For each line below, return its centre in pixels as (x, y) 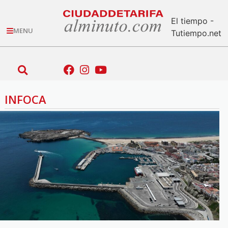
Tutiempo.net (196, 33)
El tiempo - (192, 21)
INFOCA (25, 99)
